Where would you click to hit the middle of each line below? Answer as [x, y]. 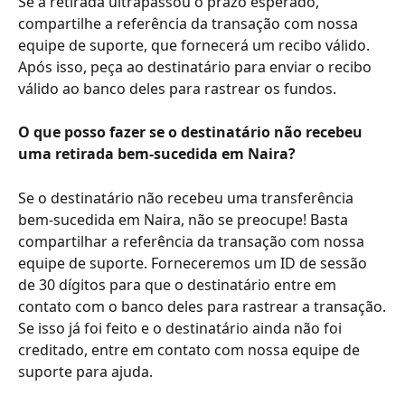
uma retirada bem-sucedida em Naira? [157, 154]
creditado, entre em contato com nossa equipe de [191, 349]
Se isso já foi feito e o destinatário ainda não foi [182, 328]
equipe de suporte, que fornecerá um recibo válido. [194, 46]
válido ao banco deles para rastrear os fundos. [177, 89]
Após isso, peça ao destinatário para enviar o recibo [197, 67]
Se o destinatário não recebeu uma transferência [188, 198]
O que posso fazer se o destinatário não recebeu [192, 132]
